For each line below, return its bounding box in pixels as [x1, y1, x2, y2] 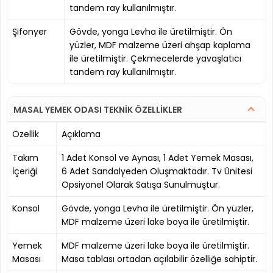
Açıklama [62, 127, 101, 140]
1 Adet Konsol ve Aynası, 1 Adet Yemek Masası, [62, 151, 253, 164]
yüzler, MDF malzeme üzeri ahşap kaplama [69, 38, 250, 51]
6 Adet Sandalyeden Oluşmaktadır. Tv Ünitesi [62, 165, 252, 177]
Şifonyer [12, 25, 47, 38]
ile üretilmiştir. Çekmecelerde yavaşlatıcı [69, 52, 241, 65]
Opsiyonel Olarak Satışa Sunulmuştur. [62, 178, 220, 191]
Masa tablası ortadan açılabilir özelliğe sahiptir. [62, 252, 257, 265]
